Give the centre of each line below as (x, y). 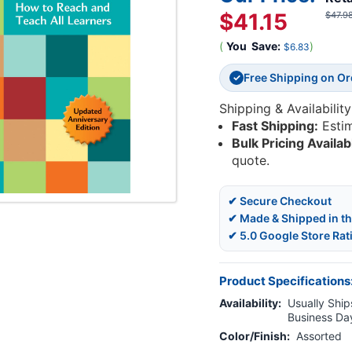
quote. (251, 161)
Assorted (319, 336)
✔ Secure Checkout (280, 201)
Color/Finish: (255, 336)
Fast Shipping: (275, 126)
